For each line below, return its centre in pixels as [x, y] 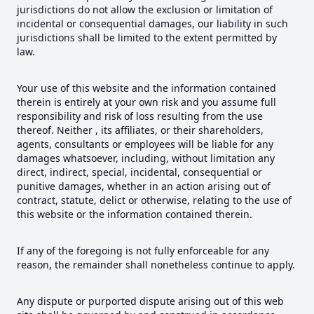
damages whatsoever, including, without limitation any [146, 158]
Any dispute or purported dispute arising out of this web [150, 301]
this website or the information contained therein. [135, 214]
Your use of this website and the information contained [146, 88]
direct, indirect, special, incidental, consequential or [139, 172]
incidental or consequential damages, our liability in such [152, 24]
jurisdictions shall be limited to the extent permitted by [147, 38]
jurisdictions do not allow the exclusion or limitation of [145, 10]
